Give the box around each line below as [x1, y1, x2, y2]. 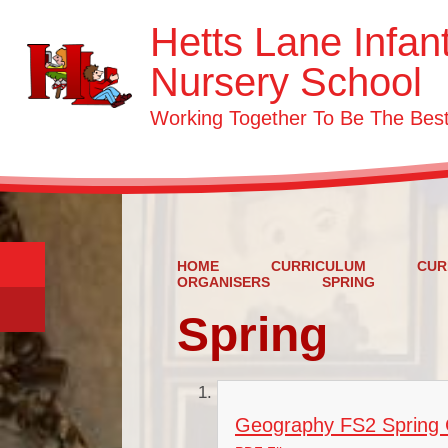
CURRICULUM [270, 258, 366, 274]
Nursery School [149, 60, 422, 104]
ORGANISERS [177, 274, 270, 290]
